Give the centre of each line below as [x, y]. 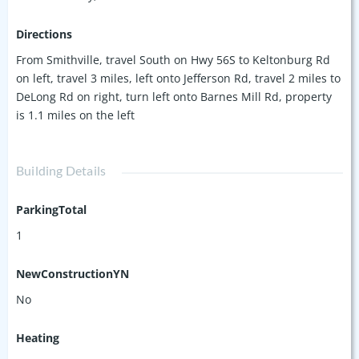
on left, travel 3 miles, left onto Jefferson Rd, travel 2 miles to [178, 78]
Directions [44, 34]
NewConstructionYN [73, 273]
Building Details [61, 170]
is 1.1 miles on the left [75, 115]
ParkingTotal [51, 209]
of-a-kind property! [67, 24]
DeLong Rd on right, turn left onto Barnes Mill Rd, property [174, 96]
